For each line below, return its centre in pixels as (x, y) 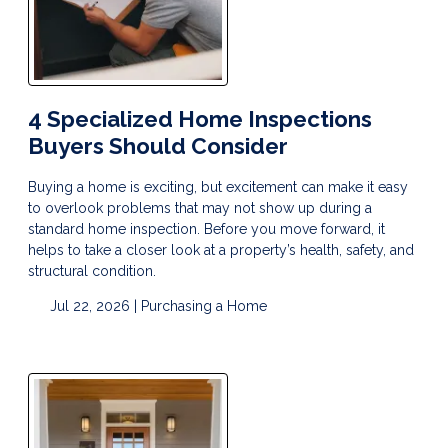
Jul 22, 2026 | (93, 306)
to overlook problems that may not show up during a (200, 208)
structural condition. (92, 271)
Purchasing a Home (203, 306)
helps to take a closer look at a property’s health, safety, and (221, 250)
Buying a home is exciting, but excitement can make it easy (218, 187)
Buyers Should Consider (158, 146)
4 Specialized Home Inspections (200, 119)
